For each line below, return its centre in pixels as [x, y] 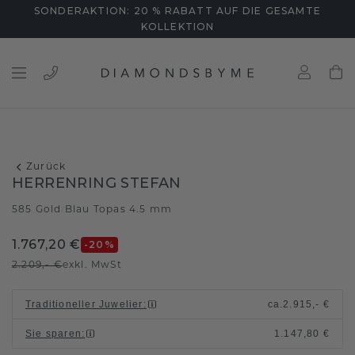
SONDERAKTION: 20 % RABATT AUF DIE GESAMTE [177, 11]
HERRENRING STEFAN [97, 183]
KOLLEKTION [177, 27]
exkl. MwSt [92, 265]
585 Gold [37, 210]
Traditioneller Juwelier [84, 304]
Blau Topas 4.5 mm [118, 210]
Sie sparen [53, 334]
